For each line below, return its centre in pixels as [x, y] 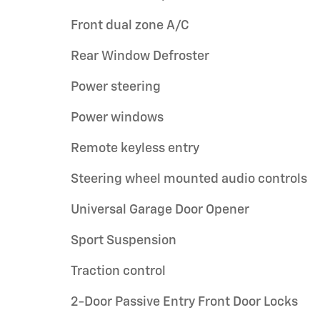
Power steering [116, 87]
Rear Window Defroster [140, 56]
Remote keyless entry [135, 148]
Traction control [118, 271]
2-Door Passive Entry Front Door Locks [184, 302]
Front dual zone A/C [130, 25]
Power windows [117, 117]
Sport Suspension [124, 240]
